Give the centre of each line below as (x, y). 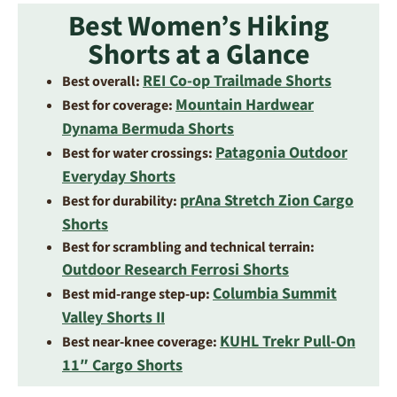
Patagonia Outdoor (281, 152)
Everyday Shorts (119, 176)
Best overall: (101, 81)
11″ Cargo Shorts (122, 365)
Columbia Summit (275, 293)
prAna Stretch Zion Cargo (267, 200)
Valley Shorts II (113, 317)
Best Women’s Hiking (198, 26)
